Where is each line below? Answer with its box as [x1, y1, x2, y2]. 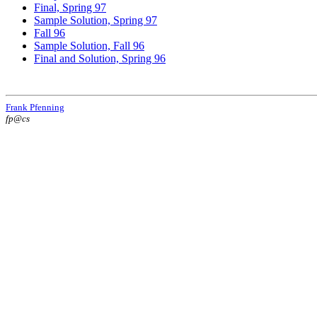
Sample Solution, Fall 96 [34, 39, 144, 52]
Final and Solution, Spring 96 [34, 52, 166, 64]
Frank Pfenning [6, 101, 64, 113]
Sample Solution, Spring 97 [34, 13, 157, 26]
